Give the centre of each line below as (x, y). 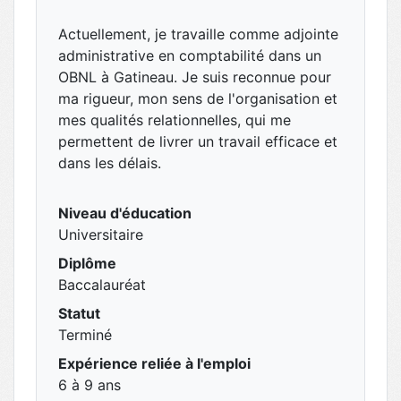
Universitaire (101, 235)
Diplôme (87, 263)
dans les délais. (110, 163)
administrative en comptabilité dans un (190, 55)
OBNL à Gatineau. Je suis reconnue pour (195, 77)
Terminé (85, 335)
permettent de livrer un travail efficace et (198, 141)
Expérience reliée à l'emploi (154, 363)
